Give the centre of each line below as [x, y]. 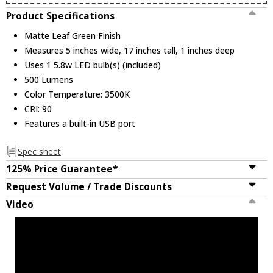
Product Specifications [60, 16]
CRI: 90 [38, 108]
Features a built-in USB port [80, 123]
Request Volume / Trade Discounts [89, 187]
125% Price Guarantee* [62, 169]
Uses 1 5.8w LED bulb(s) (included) [93, 65]
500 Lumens [49, 79]
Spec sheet [39, 152]
